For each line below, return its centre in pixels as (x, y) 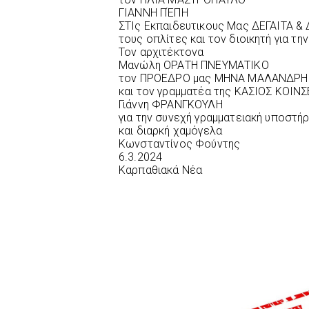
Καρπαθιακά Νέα (161, 170)
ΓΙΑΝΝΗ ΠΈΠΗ (153, 13)
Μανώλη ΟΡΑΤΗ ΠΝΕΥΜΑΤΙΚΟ (194, 66)
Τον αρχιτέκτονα (161, 52)
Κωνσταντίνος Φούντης (180, 144)
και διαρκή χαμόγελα (171, 131)
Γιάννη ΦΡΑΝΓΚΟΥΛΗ (171, 105)
